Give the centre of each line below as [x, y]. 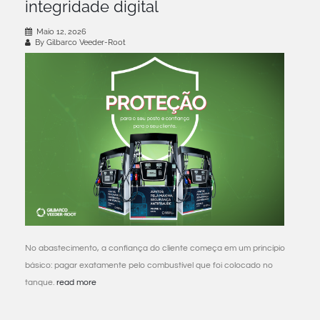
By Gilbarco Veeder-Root [79, 42]
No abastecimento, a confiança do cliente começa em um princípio [155, 248]
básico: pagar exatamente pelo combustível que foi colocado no [149, 265]
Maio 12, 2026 [61, 31]
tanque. [41, 282]
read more [76, 282]
